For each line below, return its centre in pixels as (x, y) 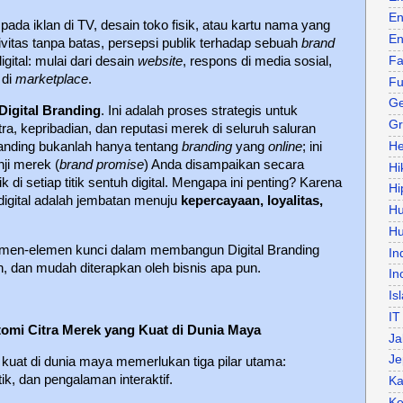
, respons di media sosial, (257, 61)
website (160, 61)
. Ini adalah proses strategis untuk (199, 110)
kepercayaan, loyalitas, (252, 200)
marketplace (52, 79)
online (285, 146)
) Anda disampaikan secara (224, 164)
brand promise (102, 164)
